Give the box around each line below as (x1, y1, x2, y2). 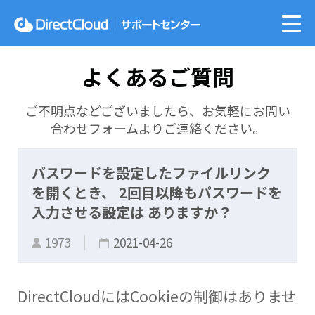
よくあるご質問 (81, 60, 234, 92)
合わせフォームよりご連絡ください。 (50, 119, 265, 137)
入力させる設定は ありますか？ (31, 202, 232, 222)
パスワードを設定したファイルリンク (31, 162, 271, 183)
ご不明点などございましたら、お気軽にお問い (25, 101, 290, 120)
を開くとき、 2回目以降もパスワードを (31, 182, 282, 202)
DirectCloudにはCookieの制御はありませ (17, 285, 296, 307)
